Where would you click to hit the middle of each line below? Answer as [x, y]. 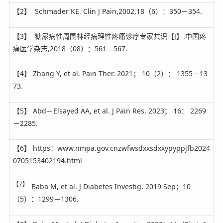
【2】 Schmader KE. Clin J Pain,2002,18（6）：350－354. [107, 11]
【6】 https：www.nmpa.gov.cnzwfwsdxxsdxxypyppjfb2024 [111, 148]
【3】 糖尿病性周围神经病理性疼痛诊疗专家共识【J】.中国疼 [109, 36]
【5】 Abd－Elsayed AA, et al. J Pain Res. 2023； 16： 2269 [109, 111]
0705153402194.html [47, 160]
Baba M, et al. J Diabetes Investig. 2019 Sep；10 [111, 187]
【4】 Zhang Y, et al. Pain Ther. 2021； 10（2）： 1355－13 [110, 73]
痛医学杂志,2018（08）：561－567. [70, 48]
